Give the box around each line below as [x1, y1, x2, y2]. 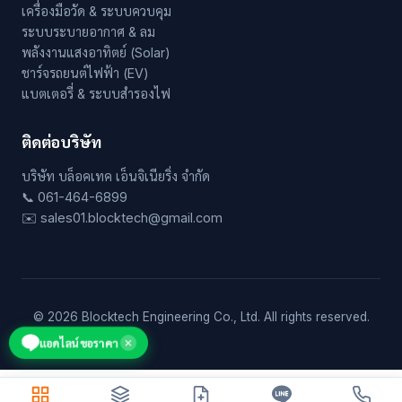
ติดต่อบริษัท [22, 133, 101, 153]
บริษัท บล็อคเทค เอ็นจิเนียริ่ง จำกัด [22, 169, 210, 185]
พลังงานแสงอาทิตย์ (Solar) [22, 45, 170, 61]
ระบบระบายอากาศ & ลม [22, 24, 155, 40]
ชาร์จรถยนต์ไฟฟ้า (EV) [22, 66, 149, 82]
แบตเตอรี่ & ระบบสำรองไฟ [22, 86, 170, 102]
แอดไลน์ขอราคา [39, 336, 118, 350]
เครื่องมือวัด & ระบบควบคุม [22, 4, 171, 20]
